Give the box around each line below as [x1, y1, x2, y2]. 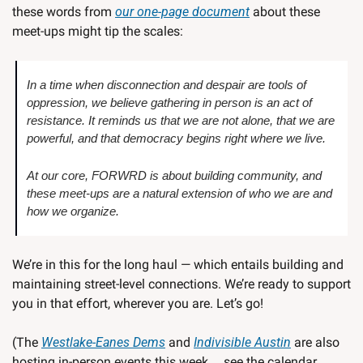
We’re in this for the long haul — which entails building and [12, 257, 344, 273]
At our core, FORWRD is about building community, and [27, 169, 322, 183]
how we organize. [27, 204, 119, 219]
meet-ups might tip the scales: [12, 23, 183, 40]
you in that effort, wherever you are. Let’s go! [12, 296, 263, 312]
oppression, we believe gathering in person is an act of [27, 96, 312, 110]
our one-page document [115, 4, 250, 20]
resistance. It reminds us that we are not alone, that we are [27, 113, 335, 128]
